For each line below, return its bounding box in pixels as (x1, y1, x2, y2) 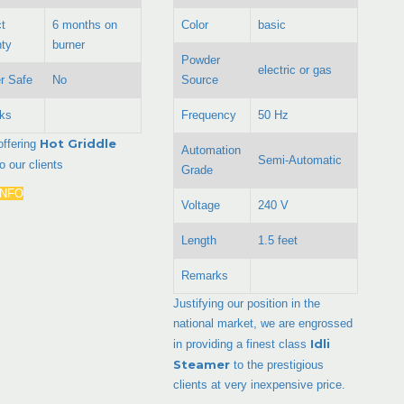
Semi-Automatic (258, 152, 343, 167)
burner (51, 37, 85, 51)
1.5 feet (258, 233, 298, 247)
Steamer (173, 356, 231, 372)
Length (181, 233, 217, 247)
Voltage (181, 197, 221, 212)
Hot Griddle (39, 135, 116, 151)
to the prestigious (230, 357, 325, 372)
